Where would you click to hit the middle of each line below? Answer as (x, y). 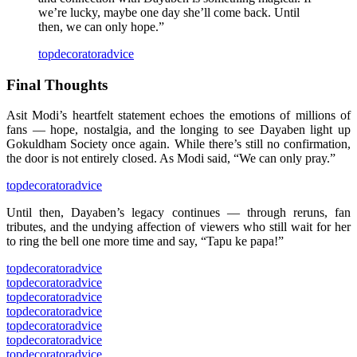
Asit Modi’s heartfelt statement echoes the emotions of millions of (178, 116)
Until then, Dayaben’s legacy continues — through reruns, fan (178, 213)
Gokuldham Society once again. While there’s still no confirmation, (178, 144)
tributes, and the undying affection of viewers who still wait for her (178, 227)
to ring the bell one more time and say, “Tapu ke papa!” (145, 241)
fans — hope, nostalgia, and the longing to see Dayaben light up (178, 130)
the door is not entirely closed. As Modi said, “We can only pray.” (171, 159)
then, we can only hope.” (101, 26)
